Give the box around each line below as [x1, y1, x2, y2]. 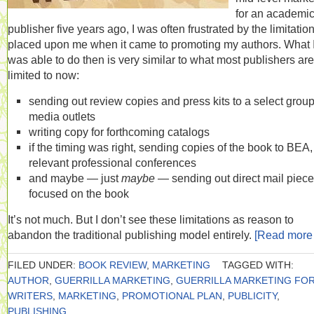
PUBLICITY [228, 290, 277, 301]
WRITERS [8, 290, 53, 301]
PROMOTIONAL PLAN [122, 290, 222, 301]
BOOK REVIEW [78, 259, 146, 271]
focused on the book [29, 187, 129, 200]
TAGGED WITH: [222, 259, 294, 271]
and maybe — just [29, 172, 121, 184]
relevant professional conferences [29, 156, 196, 169]
